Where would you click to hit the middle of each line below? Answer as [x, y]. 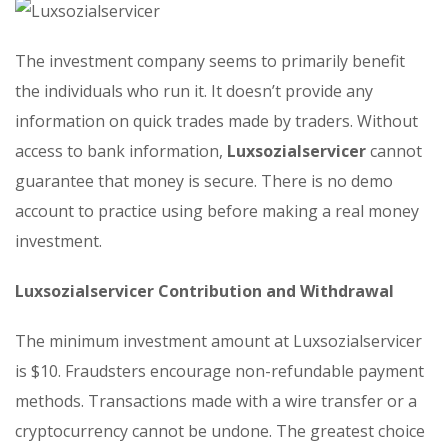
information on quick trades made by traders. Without [216, 120]
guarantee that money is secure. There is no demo [204, 180]
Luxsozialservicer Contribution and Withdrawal [204, 290]
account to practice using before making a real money [217, 210]
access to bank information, [121, 150]
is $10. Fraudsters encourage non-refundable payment [219, 370]
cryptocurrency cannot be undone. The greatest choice [220, 430]
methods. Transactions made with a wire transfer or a [216, 400]
